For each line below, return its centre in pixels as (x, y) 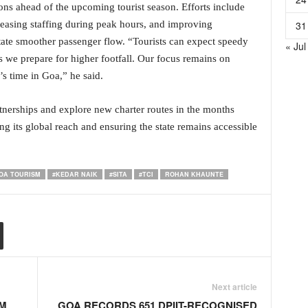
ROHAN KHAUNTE (194, 174)
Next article (234, 287)
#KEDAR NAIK (75, 174)
